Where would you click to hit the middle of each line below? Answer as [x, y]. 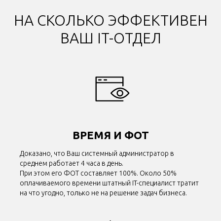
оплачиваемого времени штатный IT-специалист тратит [109, 183]
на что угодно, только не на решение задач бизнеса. [103, 193]
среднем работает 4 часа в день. [72, 164]
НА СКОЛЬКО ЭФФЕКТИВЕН [110, 20]
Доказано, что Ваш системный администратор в [97, 154]
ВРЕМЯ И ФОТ [110, 135]
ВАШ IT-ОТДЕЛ [110, 38]
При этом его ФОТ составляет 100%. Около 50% [98, 173]
